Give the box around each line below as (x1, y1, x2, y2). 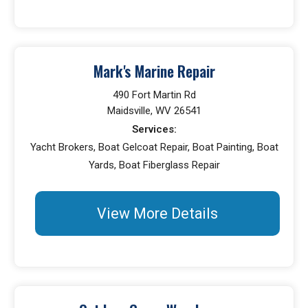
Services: (131, 123, 177, 135)
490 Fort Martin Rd (112, 89, 196, 101)
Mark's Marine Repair (93, 60, 215, 82)
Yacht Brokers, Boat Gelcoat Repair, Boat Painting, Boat (30, 141, 278, 153)
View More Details (97, 205, 218, 222)
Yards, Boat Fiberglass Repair (88, 159, 220, 171)
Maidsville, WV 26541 (107, 104, 201, 117)
